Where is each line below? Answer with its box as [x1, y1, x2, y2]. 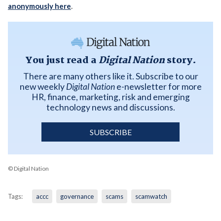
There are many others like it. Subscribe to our [23, 71, 198, 81]
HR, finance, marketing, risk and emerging [31, 91, 190, 102]
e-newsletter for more [114, 81, 202, 92]
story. [164, 53, 196, 68]
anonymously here [7, 1, 71, 11]
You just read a [25, 53, 99, 68]
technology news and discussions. [46, 102, 175, 112]
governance [60, 192, 94, 201]
